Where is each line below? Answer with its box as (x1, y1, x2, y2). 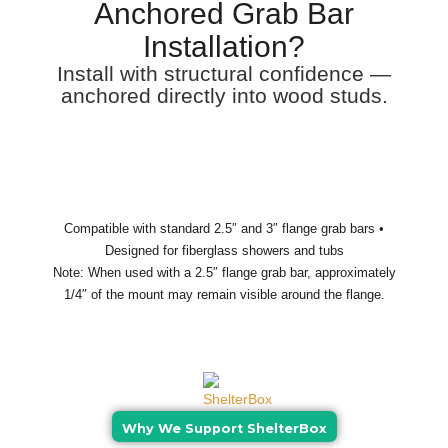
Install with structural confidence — (57, 61, 391, 85)
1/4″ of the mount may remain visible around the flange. (63, 287, 385, 303)
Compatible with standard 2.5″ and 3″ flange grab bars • (64, 221, 384, 237)
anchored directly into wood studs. (60, 83, 388, 107)
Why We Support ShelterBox (121, 420, 327, 436)
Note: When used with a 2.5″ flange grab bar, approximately (52, 265, 396, 281)
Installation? (143, 29, 305, 63)
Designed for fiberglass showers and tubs (104, 243, 344, 259)
